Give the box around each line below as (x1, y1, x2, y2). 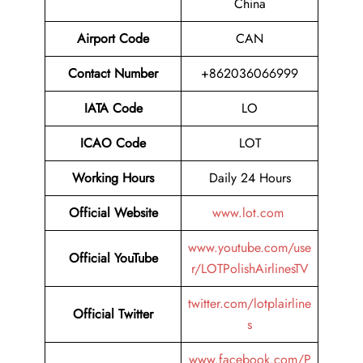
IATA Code (83, 99, 143, 118)
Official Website (68, 203, 158, 223)
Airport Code (77, 29, 149, 49)
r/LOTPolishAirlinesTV (190, 259, 309, 279)
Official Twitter (73, 305, 153, 324)
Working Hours (72, 169, 154, 188)
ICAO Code (80, 134, 146, 153)
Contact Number (68, 64, 158, 83)
